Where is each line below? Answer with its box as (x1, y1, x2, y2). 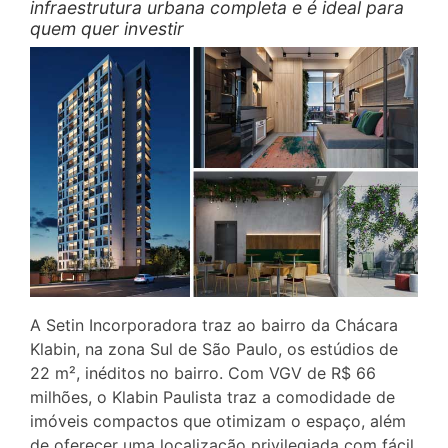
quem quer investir (30, 18, 184, 40)
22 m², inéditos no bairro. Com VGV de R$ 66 (30, 362, 376, 383)
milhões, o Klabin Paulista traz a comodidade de (30, 386, 395, 407)
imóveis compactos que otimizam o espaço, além (30, 410, 406, 431)
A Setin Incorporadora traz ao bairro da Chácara (30, 314, 398, 335)
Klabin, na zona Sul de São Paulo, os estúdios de (30, 338, 398, 359)
